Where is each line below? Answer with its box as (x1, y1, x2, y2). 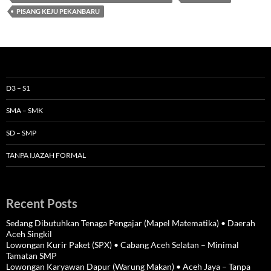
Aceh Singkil (6, 229, 52, 240)
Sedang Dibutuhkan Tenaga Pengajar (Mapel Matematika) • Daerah (6, 218, 255, 229)
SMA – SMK (6, 106, 43, 116)
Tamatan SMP (6, 250, 57, 261)
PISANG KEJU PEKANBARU (16, 7, 100, 16)
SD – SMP (6, 128, 36, 138)
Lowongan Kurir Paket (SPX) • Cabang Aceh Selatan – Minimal (6, 240, 239, 250)
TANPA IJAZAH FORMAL (6, 151, 86, 160)
